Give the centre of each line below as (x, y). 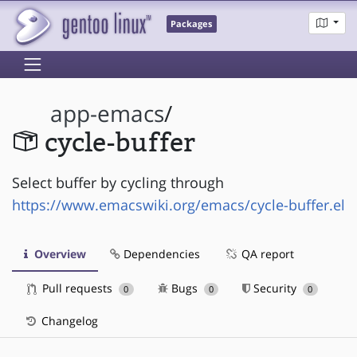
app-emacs (108, 114)
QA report (266, 253)
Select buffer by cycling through (118, 182)
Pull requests (77, 288)
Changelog (68, 320)
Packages (192, 24)
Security (275, 288)
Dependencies (160, 253)
